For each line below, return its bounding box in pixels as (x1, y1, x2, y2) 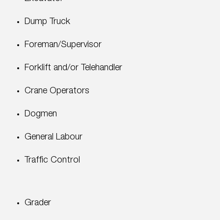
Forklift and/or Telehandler (25, 63, 122, 73)
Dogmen (25, 110, 57, 119)
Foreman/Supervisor (25, 40, 102, 50)
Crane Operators (25, 86, 89, 96)
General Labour (25, 133, 82, 142)
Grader (25, 198, 51, 208)
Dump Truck (25, 17, 70, 27)
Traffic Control (25, 156, 80, 165)
